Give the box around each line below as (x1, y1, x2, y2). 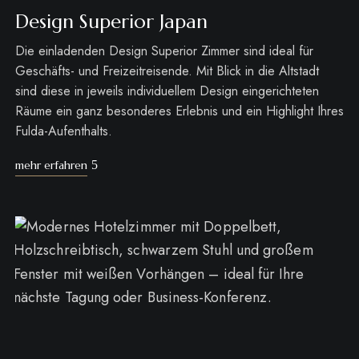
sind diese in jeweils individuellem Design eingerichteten (14, 81, 319, 100)
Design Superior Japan (14, 9, 208, 34)
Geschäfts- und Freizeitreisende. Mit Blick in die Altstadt (14, 61, 319, 80)
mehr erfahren (14, 157, 87, 172)
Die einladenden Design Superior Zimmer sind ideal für (14, 41, 313, 60)
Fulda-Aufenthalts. (14, 121, 112, 140)
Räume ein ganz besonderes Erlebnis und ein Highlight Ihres (14, 101, 344, 120)
